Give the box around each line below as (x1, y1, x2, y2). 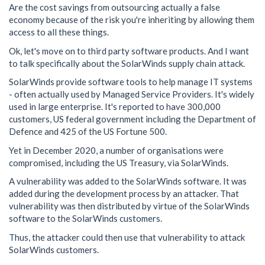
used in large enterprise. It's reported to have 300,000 (9, 101, 221, 112)
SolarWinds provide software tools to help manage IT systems (9, 76, 253, 87)
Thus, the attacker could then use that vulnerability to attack (9, 231, 245, 243)
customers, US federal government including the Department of (9, 114, 256, 124)
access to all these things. (9, 27, 109, 37)
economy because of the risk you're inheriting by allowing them (9, 14, 254, 25)
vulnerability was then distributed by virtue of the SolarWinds (9, 201, 250, 211)
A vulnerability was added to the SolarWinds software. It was (9, 176, 247, 186)
